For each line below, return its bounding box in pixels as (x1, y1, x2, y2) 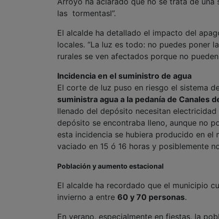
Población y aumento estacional (57, 162, 164, 171)
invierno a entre (57, 192, 117, 202)
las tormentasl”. (57, 8, 116, 19)
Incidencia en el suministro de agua (57, 71, 192, 81)
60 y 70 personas (117, 192, 185, 202)
